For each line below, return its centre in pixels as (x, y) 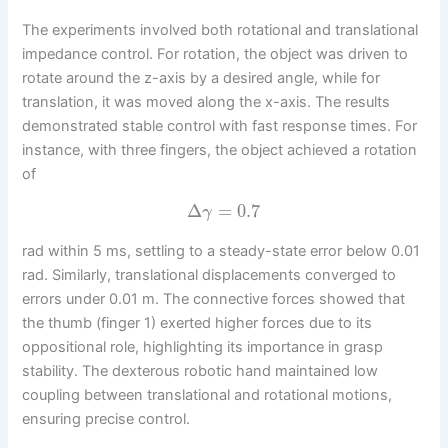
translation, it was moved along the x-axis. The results (206, 101)
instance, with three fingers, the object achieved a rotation (220, 149)
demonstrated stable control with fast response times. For (220, 125)
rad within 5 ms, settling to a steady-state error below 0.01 (221, 250)
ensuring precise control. (106, 418)
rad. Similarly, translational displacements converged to (209, 274)
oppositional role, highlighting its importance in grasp (203, 346)
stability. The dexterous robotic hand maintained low (200, 370)
